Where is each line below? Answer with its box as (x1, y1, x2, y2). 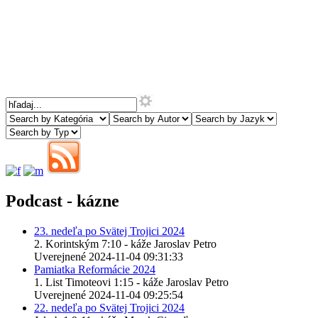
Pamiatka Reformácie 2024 (34, 263, 155, 275)
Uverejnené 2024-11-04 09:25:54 (34, 288, 183, 301)
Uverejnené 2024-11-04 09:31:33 (34, 250, 183, 263)
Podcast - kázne (6, 191, 119, 210)
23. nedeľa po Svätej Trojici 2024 (34, 224, 185, 237)
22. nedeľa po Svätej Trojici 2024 (34, 301, 185, 314)
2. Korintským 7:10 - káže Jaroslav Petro (34, 237, 216, 250)
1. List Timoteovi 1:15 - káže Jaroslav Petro (34, 275, 229, 288)
